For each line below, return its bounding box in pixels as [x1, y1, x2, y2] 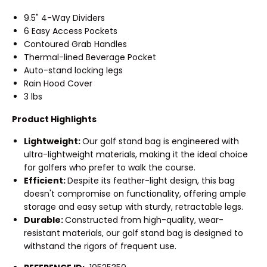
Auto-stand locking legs [24, 64, 123, 76]
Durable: [24, 214, 65, 226]
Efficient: [24, 175, 67, 187]
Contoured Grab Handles [24, 38, 127, 50]
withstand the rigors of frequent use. [24, 240, 176, 253]
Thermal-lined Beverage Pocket [24, 51, 156, 63]
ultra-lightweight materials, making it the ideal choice [24, 148, 248, 161]
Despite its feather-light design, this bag [67, 175, 235, 187]
